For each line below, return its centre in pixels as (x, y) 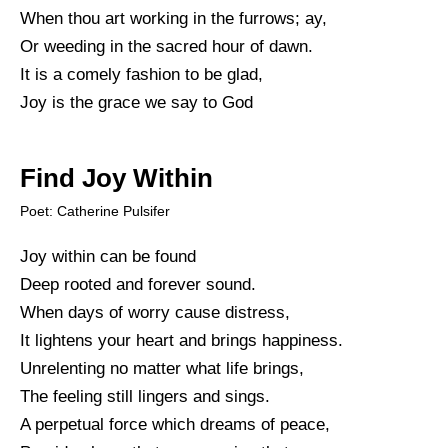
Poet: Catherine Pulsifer (95, 210)
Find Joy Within (116, 177)
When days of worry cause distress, (155, 312)
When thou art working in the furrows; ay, (173, 18)
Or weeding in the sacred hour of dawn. (166, 46)
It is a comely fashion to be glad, (141, 74)
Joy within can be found (108, 256)
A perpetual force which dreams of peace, (175, 424)
